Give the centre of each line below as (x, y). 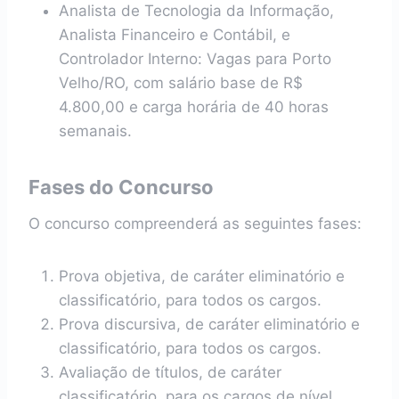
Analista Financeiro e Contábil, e (175, 35)
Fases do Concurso (121, 187)
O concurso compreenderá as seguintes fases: (195, 224)
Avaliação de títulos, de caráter (170, 372)
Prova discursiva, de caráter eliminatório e (209, 324)
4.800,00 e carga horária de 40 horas (194, 107)
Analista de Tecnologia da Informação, (196, 11)
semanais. (95, 131)
